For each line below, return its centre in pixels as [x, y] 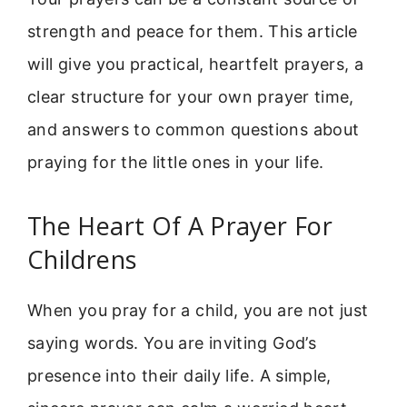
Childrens [82, 259]
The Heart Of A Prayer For [180, 225]
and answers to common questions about [194, 130]
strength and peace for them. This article [193, 32]
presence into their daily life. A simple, [179, 375]
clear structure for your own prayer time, [191, 97]
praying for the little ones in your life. [176, 163]
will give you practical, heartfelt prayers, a [196, 65]
